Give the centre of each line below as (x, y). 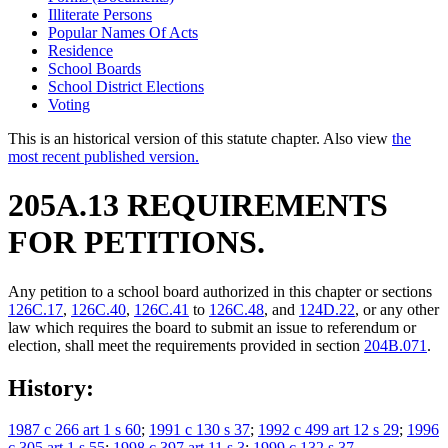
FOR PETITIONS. (136, 242)
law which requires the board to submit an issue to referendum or (212, 327)
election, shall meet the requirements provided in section (186, 345)
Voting (69, 104)
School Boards (94, 68)
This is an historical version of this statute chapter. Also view (200, 138)
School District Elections (126, 86)
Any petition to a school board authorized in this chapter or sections (220, 291)
